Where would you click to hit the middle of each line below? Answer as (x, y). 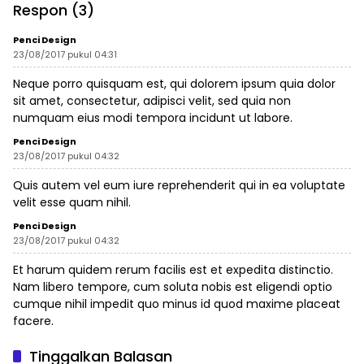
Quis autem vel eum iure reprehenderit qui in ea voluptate (179, 185)
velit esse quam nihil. (72, 202)
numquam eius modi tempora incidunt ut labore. (153, 118)
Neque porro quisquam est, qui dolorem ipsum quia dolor (174, 84)
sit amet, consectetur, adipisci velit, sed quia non (152, 101)
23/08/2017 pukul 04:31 (65, 54)
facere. (33, 321)
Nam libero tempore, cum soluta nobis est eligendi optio (173, 287)
